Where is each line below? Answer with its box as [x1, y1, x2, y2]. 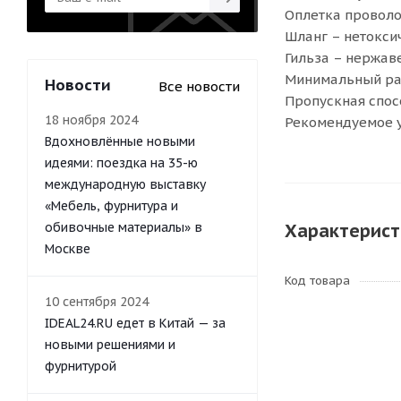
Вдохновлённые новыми [45, 133, 195, 149]
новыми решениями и [45, 337, 175, 353]
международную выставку [45, 176, 206, 192]
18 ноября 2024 [45, 112, 138, 128]
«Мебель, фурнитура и [45, 198, 178, 214]
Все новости [158, 78, 240, 95]
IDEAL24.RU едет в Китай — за [45, 315, 226, 331]
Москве [45, 241, 90, 257]
